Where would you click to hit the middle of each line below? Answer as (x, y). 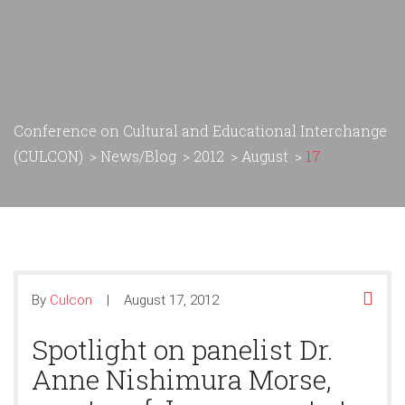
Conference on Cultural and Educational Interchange (200, 130)
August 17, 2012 (171, 300)
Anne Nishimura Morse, (182, 379)
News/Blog (138, 155)
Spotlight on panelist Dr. (182, 349)
